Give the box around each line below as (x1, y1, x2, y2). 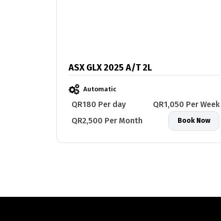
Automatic (83, 85, 116, 93)
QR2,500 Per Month (72, 116, 143, 126)
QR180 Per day (72, 100, 126, 110)
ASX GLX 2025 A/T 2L (126, 62, 152, 74)
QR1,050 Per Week (153, 100, 220, 110)
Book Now (178, 116, 210, 125)
